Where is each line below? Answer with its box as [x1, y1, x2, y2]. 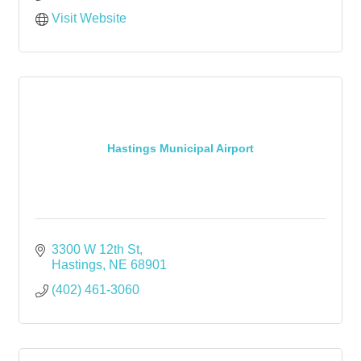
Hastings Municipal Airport [107, 141, 254, 155]
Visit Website [52, 11, 127, 25]
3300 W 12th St [52, 243, 139, 256]
